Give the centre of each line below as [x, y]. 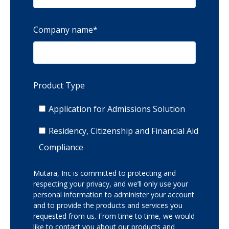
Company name [63, 29]
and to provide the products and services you [108, 205]
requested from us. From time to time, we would [114, 216]
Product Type [59, 86]
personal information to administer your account [114, 194]
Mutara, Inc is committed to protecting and [105, 173]
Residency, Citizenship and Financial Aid [123, 131]
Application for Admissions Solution [117, 109]
